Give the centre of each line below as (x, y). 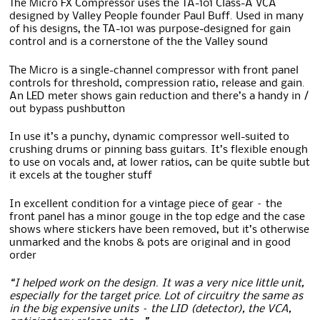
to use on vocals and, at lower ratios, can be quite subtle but (160, 163)
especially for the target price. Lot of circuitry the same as (156, 297)
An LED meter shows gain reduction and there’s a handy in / (159, 96)
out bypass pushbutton (67, 109)
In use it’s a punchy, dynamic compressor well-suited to (150, 137)
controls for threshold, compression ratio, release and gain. (157, 83)
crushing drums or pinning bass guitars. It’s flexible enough (159, 150)
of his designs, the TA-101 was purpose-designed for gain (150, 30)
